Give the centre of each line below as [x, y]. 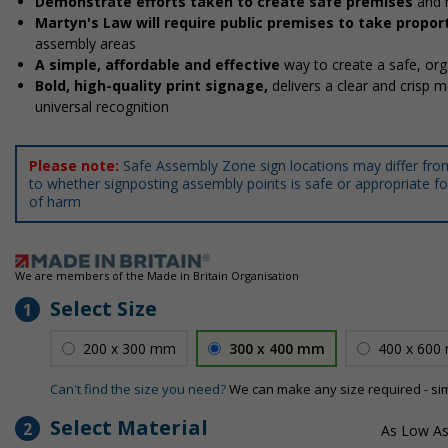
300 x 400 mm [277, 348]
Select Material [129, 427]
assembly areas [85, 43]
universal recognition [102, 106]
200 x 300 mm [129, 348]
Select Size [103, 308]
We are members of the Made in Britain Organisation [157, 275]
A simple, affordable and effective [159, 64]
